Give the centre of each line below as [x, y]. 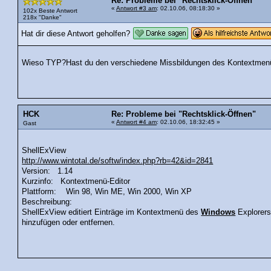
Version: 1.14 [47, 171]
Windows [218, 212]
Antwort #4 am [136, 122]
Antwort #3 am [136, 8]
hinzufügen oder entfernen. [69, 222]
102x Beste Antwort [50, 10]
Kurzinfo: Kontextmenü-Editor [76, 181]
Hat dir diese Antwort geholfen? [76, 34]
